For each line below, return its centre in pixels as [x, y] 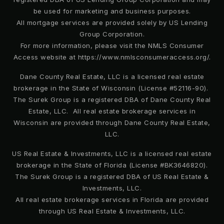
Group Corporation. [112, 34]
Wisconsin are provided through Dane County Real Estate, [112, 122]
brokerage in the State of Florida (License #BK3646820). [112, 165]
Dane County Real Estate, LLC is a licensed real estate [112, 76]
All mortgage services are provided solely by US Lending [112, 22]
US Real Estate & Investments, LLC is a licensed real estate [112, 153]
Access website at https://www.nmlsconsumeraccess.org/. [112, 57]
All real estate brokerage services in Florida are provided [112, 199]
